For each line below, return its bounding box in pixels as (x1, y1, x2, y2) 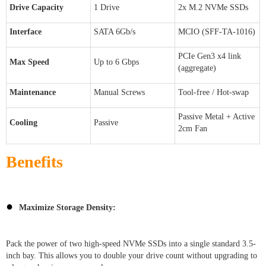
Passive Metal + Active (178, 112, 255, 121)
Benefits (6, 152, 63, 171)
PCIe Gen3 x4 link (178, 51, 241, 61)
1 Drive (94, 2, 119, 12)
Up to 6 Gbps (94, 57, 139, 66)
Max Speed (9, 57, 49, 66)
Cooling (9, 118, 37, 127)
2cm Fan (178, 123, 207, 133)
